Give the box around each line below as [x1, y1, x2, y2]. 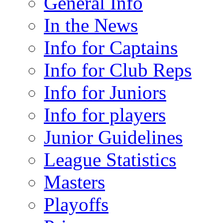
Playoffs [44, 193, 109, 215]
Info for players [44, 104, 166, 125]
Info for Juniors [44, 81, 166, 103]
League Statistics [44, 148, 176, 170]
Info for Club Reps [44, 59, 192, 81]
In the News [44, 14, 138, 36]
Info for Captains [44, 36, 178, 58]
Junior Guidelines [44, 126, 183, 148]
